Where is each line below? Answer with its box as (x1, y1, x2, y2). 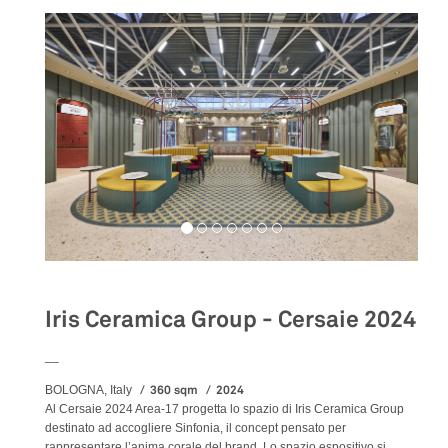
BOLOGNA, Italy (45, 383, 135, 397)
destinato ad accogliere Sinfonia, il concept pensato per (45, 421, 346, 435)
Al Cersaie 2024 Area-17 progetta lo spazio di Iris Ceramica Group (45, 402, 404, 416)
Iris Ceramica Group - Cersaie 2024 (45, 305, 416, 334)
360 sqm (150, 382, 198, 398)
